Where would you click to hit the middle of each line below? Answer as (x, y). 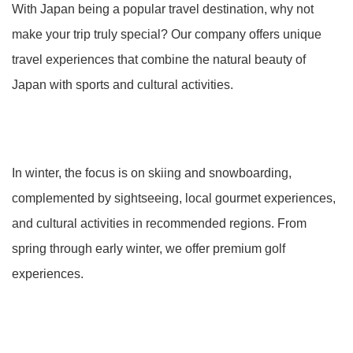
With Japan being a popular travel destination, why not (163, 9)
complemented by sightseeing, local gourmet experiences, (174, 198)
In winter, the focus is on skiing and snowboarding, (152, 173)
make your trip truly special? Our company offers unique (167, 34)
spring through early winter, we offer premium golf (149, 249)
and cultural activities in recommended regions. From (159, 223)
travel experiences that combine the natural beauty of (159, 59)
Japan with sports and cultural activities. (123, 85)
